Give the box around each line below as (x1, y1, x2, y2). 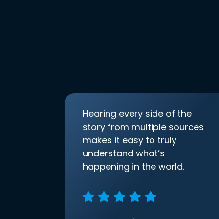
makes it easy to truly (83, 134, 176, 147)
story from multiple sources (83, 121, 204, 133)
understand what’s (83, 147, 165, 160)
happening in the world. (83, 160, 184, 173)
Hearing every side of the (83, 108, 192, 120)
